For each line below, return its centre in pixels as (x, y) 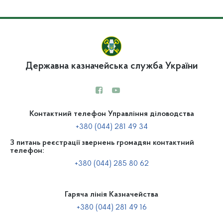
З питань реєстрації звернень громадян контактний (102, 143)
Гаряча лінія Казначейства (111, 195)
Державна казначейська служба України (111, 66)
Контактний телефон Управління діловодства (111, 114)
